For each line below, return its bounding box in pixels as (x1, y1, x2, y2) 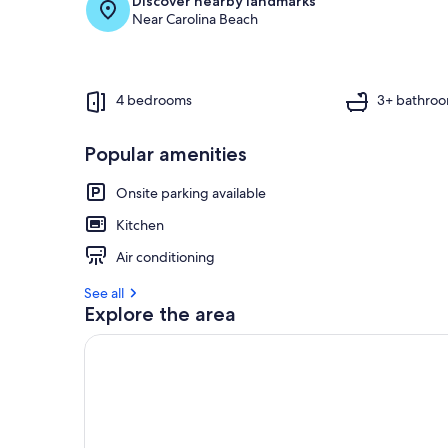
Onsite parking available (116, 183, 266, 202)
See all (84, 283, 124, 302)
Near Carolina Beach (132, 9, 258, 28)
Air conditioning (116, 247, 215, 266)
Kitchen (116, 215, 164, 234)
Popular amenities (84, 141, 247, 166)
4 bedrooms (116, 91, 192, 110)
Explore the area (84, 301, 236, 326)
